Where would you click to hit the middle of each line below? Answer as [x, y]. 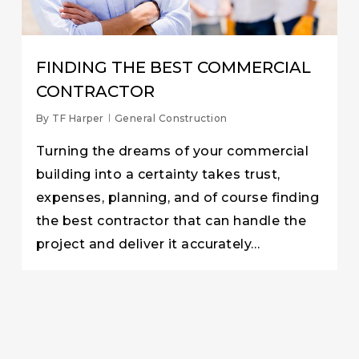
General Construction [171, 119]
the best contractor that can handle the [171, 221]
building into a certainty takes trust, [158, 175]
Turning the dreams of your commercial [172, 151]
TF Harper [78, 119]
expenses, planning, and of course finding [177, 198]
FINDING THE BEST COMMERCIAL [173, 68]
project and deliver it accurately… [148, 244]
